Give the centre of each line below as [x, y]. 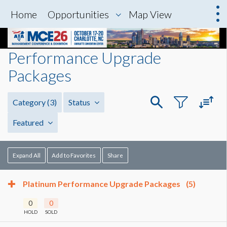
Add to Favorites [74, 155]
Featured [29, 123]
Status [80, 102]
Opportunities [78, 14]
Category [30, 102]
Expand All [26, 155]
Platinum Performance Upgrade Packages [102, 184]
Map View [150, 14]
